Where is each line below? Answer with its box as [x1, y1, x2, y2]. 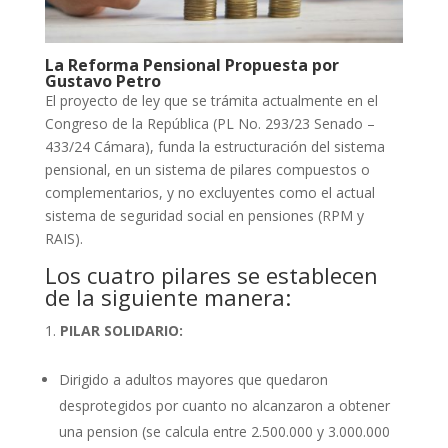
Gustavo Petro [44, 69, 161, 92]
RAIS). [44, 228, 83, 248]
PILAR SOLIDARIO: [59, 320, 183, 340]
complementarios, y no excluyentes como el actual [44, 182, 375, 202]
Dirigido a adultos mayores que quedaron [58, 369, 328, 389]
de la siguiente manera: [44, 281, 291, 312]
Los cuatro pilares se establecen [44, 259, 378, 290]
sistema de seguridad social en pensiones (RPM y [44, 205, 364, 225]
